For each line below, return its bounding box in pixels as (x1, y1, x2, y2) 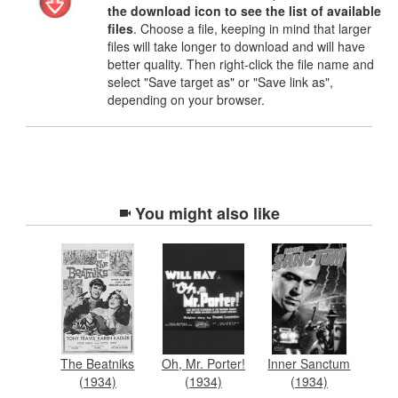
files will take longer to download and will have (107, 36, 365, 55)
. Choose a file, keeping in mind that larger (132, 19, 371, 37)
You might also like (135, 201, 281, 225)
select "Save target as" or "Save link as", (107, 72, 333, 91)
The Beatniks (60, 354, 135, 372)
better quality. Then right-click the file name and (107, 54, 374, 73)
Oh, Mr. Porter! (161, 354, 245, 372)
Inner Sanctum (267, 354, 351, 372)
